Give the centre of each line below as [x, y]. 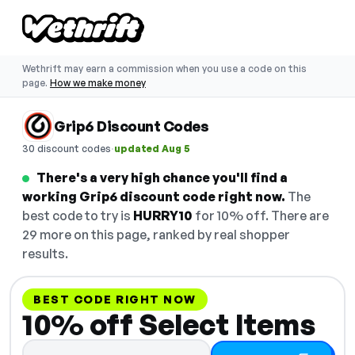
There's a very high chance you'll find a [162, 177]
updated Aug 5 [152, 148]
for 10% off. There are [261, 216]
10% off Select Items [168, 324]
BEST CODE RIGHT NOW [115, 299]
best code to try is [78, 216]
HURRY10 [163, 216]
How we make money [98, 83]
